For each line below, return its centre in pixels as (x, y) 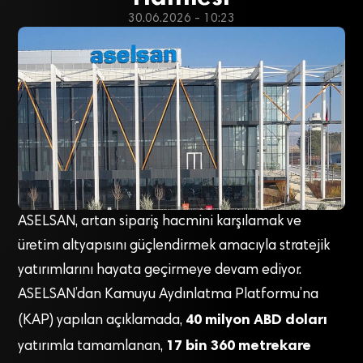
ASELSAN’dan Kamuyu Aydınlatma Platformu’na (169, 295)
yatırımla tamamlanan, (92, 347)
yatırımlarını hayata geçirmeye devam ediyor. (160, 271)
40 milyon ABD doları (257, 320)
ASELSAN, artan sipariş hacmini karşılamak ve (160, 222)
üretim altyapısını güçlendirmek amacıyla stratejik (174, 247)
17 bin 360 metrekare (239, 346)
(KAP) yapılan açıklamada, (102, 321)
